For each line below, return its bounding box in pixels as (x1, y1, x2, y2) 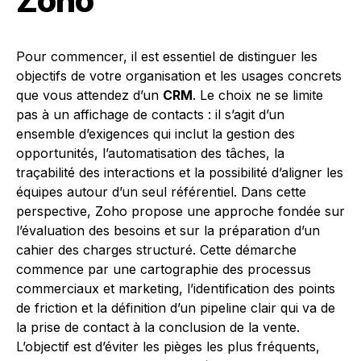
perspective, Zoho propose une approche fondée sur (16, 203, 345, 219)
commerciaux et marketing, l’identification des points (16, 280, 335, 297)
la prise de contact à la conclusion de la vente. (16, 319, 300, 335)
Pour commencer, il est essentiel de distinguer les (16, 48, 317, 64)
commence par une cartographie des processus (16, 261, 311, 277)
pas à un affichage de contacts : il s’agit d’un (16, 106, 284, 122)
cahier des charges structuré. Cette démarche (16, 242, 297, 258)
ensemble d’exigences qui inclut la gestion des (16, 126, 295, 142)
